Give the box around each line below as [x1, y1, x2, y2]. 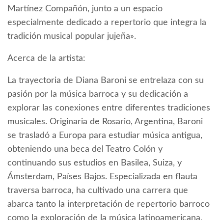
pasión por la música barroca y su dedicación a [7, 90, 188, 99]
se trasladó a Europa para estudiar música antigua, [7, 131, 202, 140]
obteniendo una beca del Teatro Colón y [7, 145, 163, 154]
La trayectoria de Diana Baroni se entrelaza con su [7, 76, 204, 85]
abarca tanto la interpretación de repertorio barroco [7, 200, 210, 209]
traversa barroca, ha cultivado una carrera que [7, 186, 188, 195]
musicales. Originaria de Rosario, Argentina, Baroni [7, 117, 203, 127]
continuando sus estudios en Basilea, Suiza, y [7, 159, 182, 168]
